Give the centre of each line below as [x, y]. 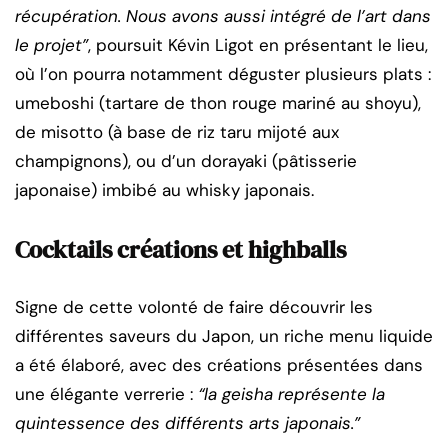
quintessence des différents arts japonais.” [187, 422]
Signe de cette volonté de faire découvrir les [194, 306]
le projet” [51, 44]
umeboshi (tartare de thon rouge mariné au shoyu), [218, 102]
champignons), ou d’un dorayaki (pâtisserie [186, 160]
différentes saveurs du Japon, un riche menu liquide [224, 335]
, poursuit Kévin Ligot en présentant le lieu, [258, 44]
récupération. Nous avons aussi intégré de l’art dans [223, 15]
